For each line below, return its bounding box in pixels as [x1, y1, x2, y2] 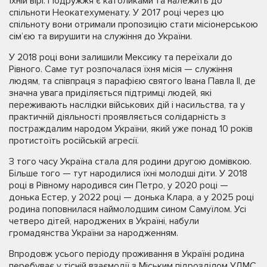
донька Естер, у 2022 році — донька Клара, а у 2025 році [9, 191, 254, 203]
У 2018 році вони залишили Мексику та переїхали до [9, 51, 232, 63]
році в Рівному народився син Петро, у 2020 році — [9, 179, 228, 191]
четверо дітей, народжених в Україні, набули [9, 215, 199, 227]
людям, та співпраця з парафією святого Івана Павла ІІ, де [9, 75, 256, 87]
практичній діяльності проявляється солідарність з [9, 111, 226, 123]
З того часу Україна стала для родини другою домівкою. [9, 156, 252, 167]
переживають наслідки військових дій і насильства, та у [9, 99, 245, 111]
